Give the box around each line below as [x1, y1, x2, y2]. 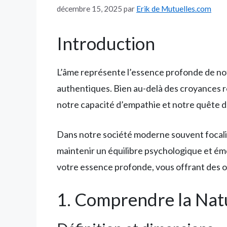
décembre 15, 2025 [57, 4, 122, 13]
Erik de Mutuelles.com [136, 4, 211, 13]
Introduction [57, 32, 155, 54]
